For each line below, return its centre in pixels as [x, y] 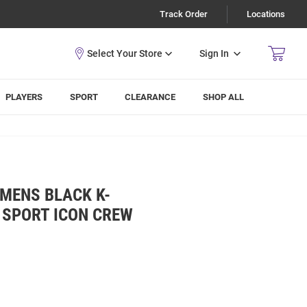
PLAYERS [24, 97]
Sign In [214, 53]
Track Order [184, 14]
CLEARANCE [150, 97]
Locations [266, 14]
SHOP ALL [224, 97]
